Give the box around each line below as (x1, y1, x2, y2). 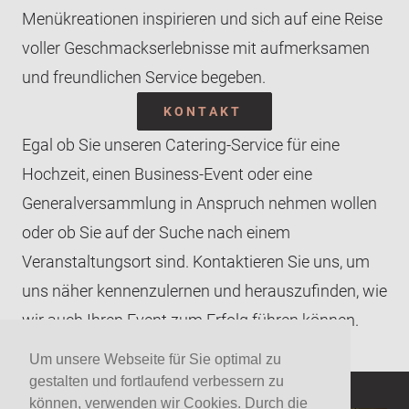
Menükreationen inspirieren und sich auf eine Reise (22, 9, 383, 28)
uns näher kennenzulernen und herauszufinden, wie (22, 281, 387, 300)
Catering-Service (165, 135, 283, 154)
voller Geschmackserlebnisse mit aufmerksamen (22, 38, 370, 58)
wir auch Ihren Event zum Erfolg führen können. (22, 310, 359, 330)
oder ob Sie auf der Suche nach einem (22, 223, 290, 242)
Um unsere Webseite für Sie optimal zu (29, 351, 281, 368)
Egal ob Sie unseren (22, 135, 165, 154)
